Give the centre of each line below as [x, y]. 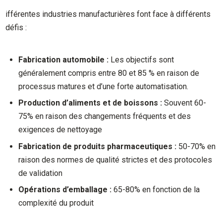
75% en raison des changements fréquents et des [105, 116]
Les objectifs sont [141, 59]
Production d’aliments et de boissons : [90, 103]
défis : [16, 28]
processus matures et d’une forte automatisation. [104, 86]
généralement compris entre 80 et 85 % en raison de [109, 73]
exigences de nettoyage [60, 130]
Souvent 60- [184, 103]
